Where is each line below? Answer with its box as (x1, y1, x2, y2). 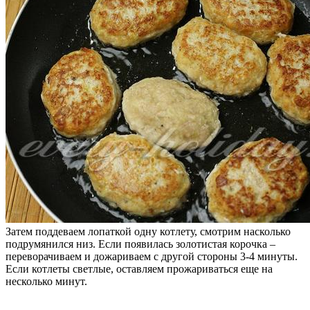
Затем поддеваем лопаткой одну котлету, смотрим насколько (6, 225, 291, 237)
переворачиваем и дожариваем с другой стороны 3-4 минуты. (6, 250, 298, 262)
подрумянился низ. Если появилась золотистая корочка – (6, 237, 275, 250)
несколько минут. (6, 275, 87, 287)
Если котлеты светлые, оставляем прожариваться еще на (6, 262, 273, 275)
